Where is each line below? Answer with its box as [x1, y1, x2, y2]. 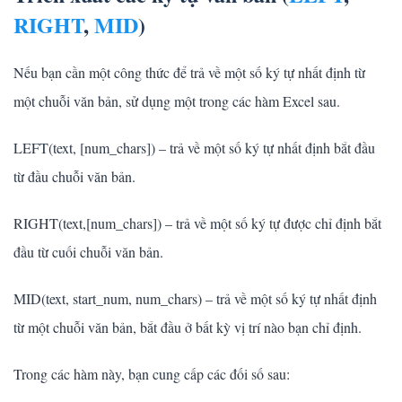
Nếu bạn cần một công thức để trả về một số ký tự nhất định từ [13, 63, 365, 83]
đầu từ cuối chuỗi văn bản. [13, 242, 163, 262]
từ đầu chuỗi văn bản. [13, 167, 135, 187]
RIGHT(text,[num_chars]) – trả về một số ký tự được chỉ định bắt [13, 214, 381, 233]
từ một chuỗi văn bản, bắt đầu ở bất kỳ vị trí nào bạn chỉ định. [13, 318, 362, 337]
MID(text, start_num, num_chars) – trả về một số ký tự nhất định [13, 289, 377, 309]
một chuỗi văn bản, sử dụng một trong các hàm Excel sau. [13, 92, 340, 111]
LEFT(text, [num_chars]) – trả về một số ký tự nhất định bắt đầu [13, 138, 375, 158]
